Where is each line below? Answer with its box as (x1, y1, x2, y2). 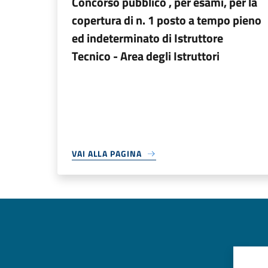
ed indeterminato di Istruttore (72, 29, 223, 47)
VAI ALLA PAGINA (72, 147, 142, 160)
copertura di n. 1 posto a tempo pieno (72, 11, 261, 29)
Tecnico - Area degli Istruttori (72, 47, 220, 65)
